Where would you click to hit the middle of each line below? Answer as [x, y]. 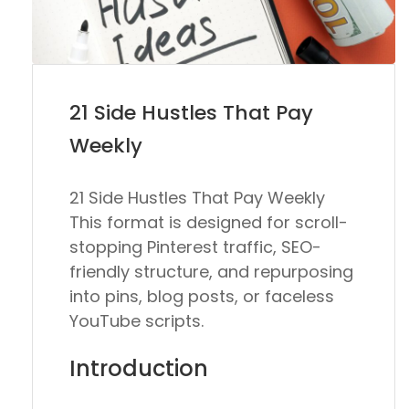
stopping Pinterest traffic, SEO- [195, 246]
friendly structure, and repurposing [211, 271]
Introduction [139, 368]
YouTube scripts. [136, 320]
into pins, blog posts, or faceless [202, 296]
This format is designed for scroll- [209, 222]
